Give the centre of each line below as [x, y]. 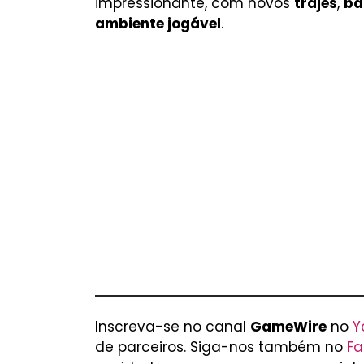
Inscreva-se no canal [173, 327]
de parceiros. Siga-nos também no [221, 347]
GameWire [288, 327]
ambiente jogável [158, 24]
